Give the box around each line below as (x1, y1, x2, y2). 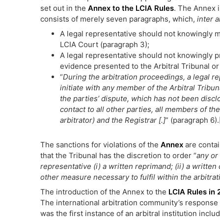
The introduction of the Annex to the (40, 187, 168, 196)
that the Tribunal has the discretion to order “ (40, 151, 196, 160)
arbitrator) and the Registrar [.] (60, 115, 165, 125)
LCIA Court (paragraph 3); (60, 40, 149, 49)
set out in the (40, 3, 88, 13)
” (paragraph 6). (165, 115, 219, 125)
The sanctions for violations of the (40, 140, 161, 149)
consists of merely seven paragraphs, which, (40, 14, 197, 24)
